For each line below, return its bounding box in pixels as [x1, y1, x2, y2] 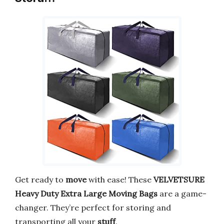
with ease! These [86, 174, 153, 184]
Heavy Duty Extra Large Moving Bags [15, 188, 157, 198]
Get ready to [15, 174, 65, 184]
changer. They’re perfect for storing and [15, 202, 171, 212]
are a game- [157, 188, 206, 198]
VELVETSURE [153, 174, 204, 184]
